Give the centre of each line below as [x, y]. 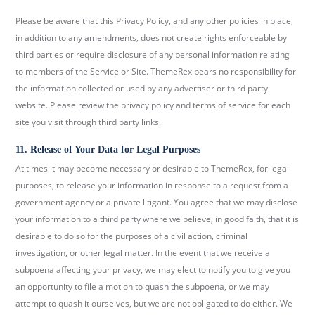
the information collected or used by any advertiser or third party [142, 89]
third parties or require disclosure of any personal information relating [153, 55]
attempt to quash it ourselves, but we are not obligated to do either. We [154, 304]
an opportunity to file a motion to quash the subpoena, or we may [143, 287]
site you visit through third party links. [89, 122]
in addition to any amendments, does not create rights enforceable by [152, 38]
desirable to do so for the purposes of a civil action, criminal [132, 236]
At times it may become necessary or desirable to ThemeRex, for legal [153, 169]
